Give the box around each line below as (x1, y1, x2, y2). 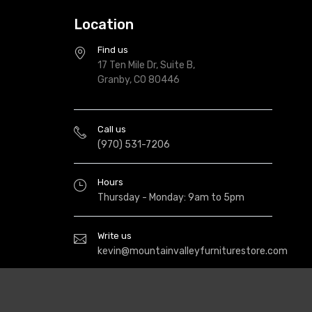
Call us (97, 123, 126, 134)
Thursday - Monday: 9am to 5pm (97, 192, 244, 204)
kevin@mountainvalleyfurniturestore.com (97, 244, 288, 257)
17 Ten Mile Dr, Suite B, (97, 59, 195, 72)
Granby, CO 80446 (97, 74, 180, 86)
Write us (97, 230, 132, 241)
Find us (97, 45, 128, 56)
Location (74, 16, 134, 33)
